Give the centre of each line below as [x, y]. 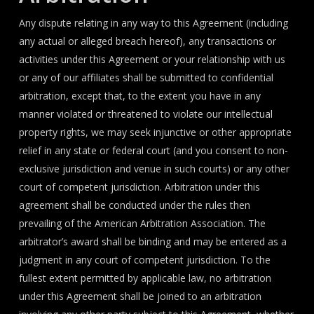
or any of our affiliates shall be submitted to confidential [146, 77]
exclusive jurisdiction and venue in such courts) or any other [154, 169]
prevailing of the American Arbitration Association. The [142, 223]
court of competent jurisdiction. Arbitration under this [139, 187]
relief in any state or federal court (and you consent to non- [153, 150]
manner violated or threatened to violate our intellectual [145, 114]
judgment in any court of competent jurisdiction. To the [144, 260]
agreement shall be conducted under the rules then [134, 205]
